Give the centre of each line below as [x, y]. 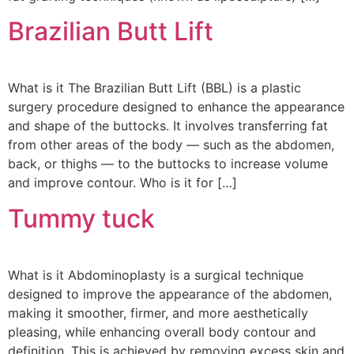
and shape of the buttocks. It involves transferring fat [168, 126]
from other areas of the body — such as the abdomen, [171, 145]
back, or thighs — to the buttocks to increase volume [168, 164]
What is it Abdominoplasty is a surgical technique [156, 275]
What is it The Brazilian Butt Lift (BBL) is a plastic [154, 88]
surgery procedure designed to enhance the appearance [176, 107]
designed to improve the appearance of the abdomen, [170, 294]
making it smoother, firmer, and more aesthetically [158, 313]
